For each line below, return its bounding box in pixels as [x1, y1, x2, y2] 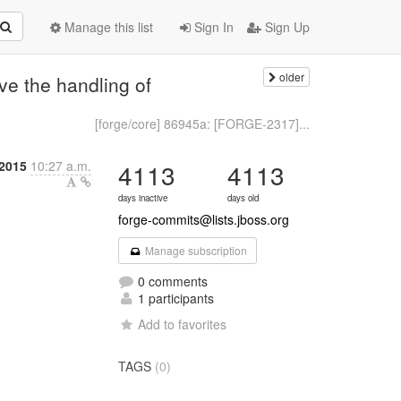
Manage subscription [141, 243, 247, 258]
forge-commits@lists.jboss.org [118, 210, 290, 228]
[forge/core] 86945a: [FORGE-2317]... [94, 115, 310, 132]
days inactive [118, 192, 168, 204]
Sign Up [261, 18, 310, 36]
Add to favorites [138, 315, 227, 333]
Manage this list [61, 18, 153, 36]
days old [227, 192, 260, 204]
